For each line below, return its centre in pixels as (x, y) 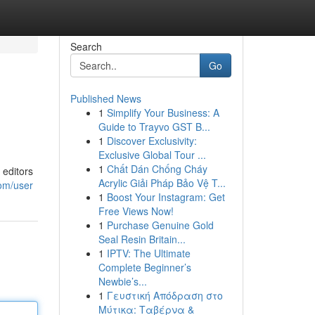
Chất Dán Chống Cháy (157, 169)
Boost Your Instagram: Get (166, 197)
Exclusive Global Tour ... (152, 155)
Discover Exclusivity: (152, 141)
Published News (105, 98)
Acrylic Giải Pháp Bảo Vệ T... (162, 183)
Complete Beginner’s (144, 267)
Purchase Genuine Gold (160, 225)
